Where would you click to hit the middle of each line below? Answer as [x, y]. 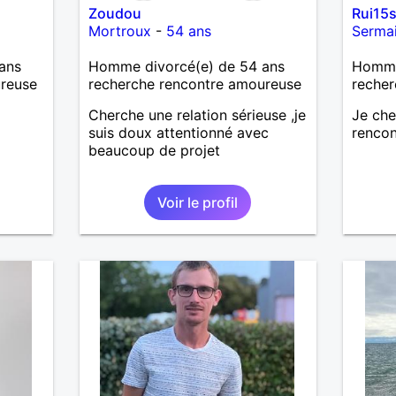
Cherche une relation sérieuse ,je [197, 114]
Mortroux [119, 30]
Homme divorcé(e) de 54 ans [186, 66]
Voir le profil [198, 202]
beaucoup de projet [154, 150]
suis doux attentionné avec [178, 132]
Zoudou [114, 13]
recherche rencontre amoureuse [194, 84]
